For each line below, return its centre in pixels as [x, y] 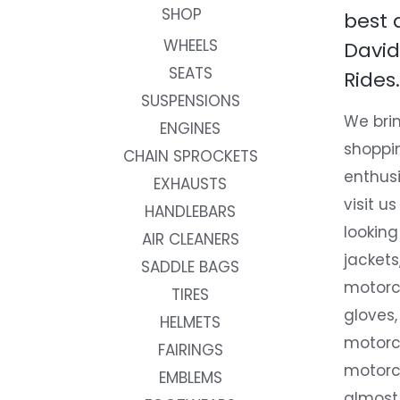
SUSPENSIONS [190, 101]
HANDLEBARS [191, 212]
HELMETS [191, 323]
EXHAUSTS [191, 184]
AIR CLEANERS [190, 240]
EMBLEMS [190, 378]
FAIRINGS [190, 350]
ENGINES [191, 129]
